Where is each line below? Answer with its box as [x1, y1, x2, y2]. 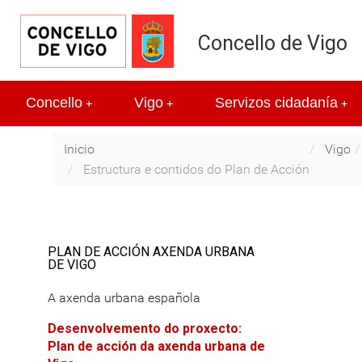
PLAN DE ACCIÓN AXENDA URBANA [48, 244, 255, 260]
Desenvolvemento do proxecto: [48, 321, 242, 337]
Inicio [64, 141, 95, 157]
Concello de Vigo [198, 32, 347, 55]
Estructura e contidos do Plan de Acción [80, 161, 309, 177]
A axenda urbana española [48, 289, 200, 305]
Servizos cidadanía [215, 95, 338, 112]
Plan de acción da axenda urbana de [48, 339, 265, 355]
